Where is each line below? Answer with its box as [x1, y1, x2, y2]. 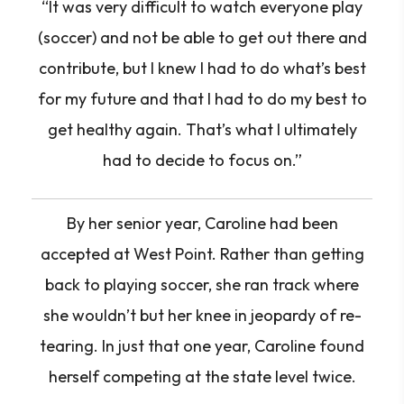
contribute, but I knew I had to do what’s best [38, 58, 366, 78]
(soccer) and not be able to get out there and [37, 27, 367, 48]
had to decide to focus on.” [102, 150, 302, 170]
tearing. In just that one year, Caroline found [40, 335, 364, 356]
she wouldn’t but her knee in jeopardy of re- [42, 305, 362, 326]
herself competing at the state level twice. [48, 366, 356, 387]
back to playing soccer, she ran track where [45, 274, 359, 295]
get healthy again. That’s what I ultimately [47, 119, 357, 140]
